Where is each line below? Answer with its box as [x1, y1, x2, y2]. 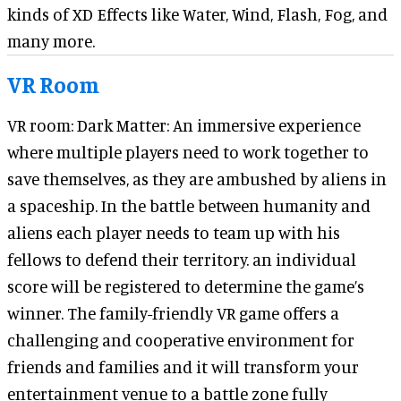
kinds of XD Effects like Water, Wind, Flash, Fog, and [7, 3, 388, 24]
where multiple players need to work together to [7, 141, 369, 162]
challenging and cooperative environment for [7, 328, 354, 350]
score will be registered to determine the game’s [7, 275, 364, 296]
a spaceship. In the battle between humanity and [7, 194, 371, 216]
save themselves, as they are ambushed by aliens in [7, 167, 387, 189]
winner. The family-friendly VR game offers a [7, 302, 339, 323]
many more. [7, 30, 95, 51]
